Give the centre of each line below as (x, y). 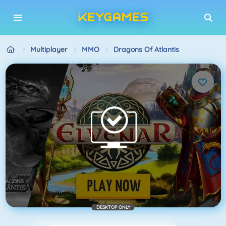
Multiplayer (49, 49)
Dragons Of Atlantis (146, 49)
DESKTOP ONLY (113, 207)
